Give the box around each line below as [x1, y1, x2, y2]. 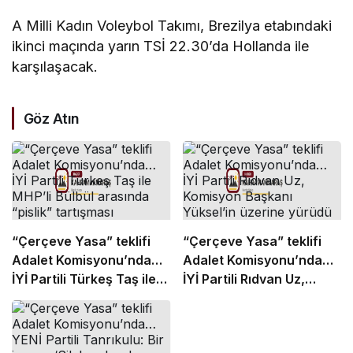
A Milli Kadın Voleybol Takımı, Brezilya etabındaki [12, 17, 333, 34]
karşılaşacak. [12, 58, 98, 75]
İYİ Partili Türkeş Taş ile [12, 270, 156, 287]
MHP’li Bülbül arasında [12, 289, 150, 306]
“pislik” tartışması [12, 308, 121, 325]
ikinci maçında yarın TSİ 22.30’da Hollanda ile [12, 37, 310, 54]
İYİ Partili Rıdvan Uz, [182, 270, 305, 287]
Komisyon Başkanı [182, 289, 295, 306]
